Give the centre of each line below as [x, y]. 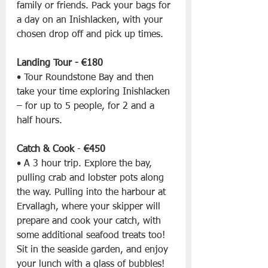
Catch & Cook [47, 150]
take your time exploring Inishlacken [95, 92]
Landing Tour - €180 [60, 64]
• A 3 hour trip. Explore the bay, [86, 164]
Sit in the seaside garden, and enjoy [94, 250]
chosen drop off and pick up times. [90, 35]
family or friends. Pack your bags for [95, 6]
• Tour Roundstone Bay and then [87, 78]
